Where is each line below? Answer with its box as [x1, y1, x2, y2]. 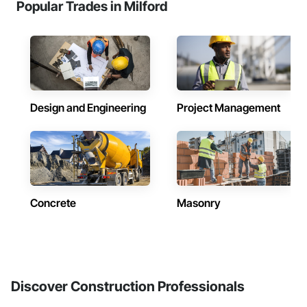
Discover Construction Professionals [11, 278, 245, 295]
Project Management [177, 101, 280, 114]
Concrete [30, 196, 76, 210]
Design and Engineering [30, 101, 146, 114]
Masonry [177, 196, 221, 210]
